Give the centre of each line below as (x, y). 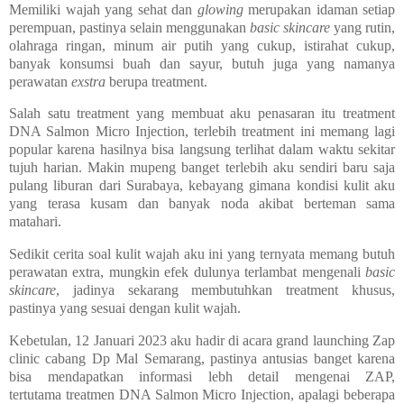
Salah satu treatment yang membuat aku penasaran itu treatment (202, 114)
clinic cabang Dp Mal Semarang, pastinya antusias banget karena (202, 359)
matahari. (37, 222)
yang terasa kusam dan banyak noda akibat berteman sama (202, 204)
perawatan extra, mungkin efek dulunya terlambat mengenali (187, 272)
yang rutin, (363, 27)
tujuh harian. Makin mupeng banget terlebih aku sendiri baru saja (202, 168)
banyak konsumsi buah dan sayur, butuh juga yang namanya (202, 63)
